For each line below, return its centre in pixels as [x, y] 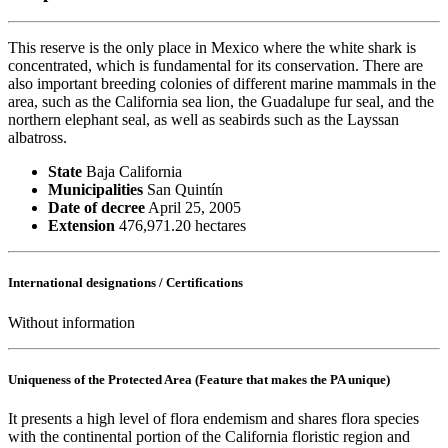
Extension [81, 226]
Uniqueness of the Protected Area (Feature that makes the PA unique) [199, 379]
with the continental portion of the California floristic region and [209, 436]
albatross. [37, 138]
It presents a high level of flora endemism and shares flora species [213, 418]
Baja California [132, 172]
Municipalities [95, 190]
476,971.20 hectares [180, 226]
